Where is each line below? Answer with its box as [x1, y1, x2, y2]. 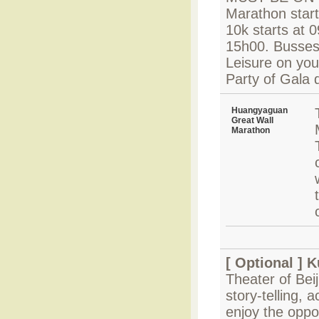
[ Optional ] [226, 255, 307, 271]
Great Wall [231, 115, 273, 125]
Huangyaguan [231, 105, 288, 115]
